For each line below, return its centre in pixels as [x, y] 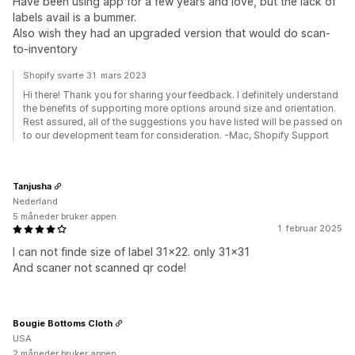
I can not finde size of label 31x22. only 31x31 [131, 252]
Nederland [35, 201]
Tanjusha [32, 186]
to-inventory [45, 49]
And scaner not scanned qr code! [99, 267]
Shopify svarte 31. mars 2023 [85, 75]
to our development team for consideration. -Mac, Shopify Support [176, 135]
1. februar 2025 [310, 228]
